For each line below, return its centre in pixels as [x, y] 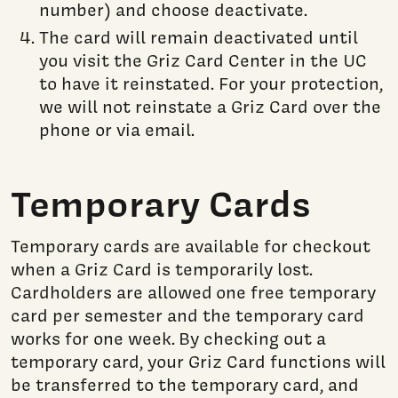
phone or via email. [117, 129]
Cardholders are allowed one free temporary [193, 292]
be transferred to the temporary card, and [185, 384]
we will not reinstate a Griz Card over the [210, 106]
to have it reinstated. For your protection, [211, 83]
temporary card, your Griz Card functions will [198, 361]
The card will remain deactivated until [199, 37]
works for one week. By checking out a [168, 338]
